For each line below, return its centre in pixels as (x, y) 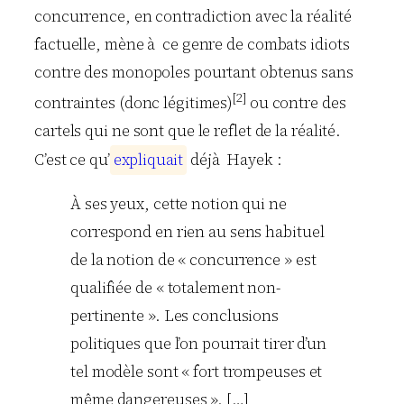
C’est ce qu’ (72, 160)
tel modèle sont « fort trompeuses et (197, 372)
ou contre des (296, 103)
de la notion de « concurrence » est (193, 260)
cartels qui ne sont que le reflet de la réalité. (188, 131)
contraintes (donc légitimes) (134, 103)
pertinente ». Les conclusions (175, 316)
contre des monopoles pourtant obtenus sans (194, 73)
